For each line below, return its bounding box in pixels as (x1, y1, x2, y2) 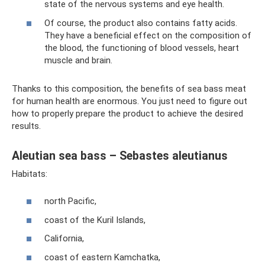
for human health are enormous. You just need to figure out (12, 95, 247, 106)
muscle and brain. (44, 54, 112, 66)
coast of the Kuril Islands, (44, 214, 146, 225)
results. (12, 120, 41, 131)
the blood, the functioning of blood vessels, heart (44, 42, 239, 53)
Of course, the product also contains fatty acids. (44, 17, 237, 28)
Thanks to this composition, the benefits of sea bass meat (12, 83, 246, 94)
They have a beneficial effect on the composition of (44, 30, 251, 41)
